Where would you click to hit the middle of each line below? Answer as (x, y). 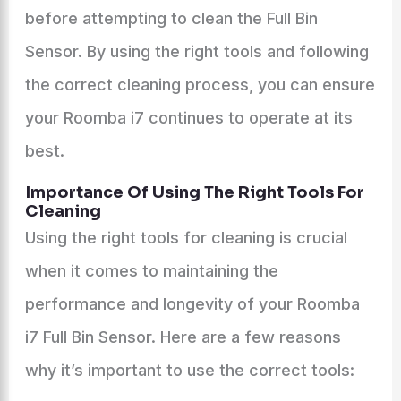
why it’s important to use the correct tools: (189, 370)
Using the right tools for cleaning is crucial (186, 238)
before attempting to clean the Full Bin (171, 18)
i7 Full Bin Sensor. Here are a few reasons (183, 337)
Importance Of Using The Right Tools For (194, 192)
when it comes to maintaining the (151, 271)
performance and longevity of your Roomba (192, 304)
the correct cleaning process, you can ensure (200, 85)
